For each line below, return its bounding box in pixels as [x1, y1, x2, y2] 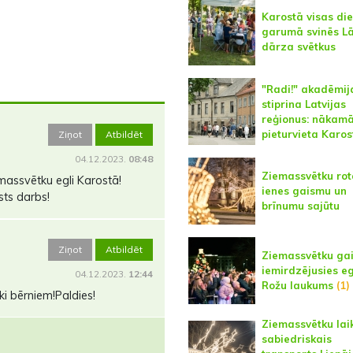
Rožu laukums [261, 279, 333, 292]
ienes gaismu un [261, 184, 347, 197]
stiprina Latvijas [261, 97, 346, 110]
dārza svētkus [261, 40, 336, 53]
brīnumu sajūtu [261, 199, 340, 212]
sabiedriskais [261, 333, 332, 345]
